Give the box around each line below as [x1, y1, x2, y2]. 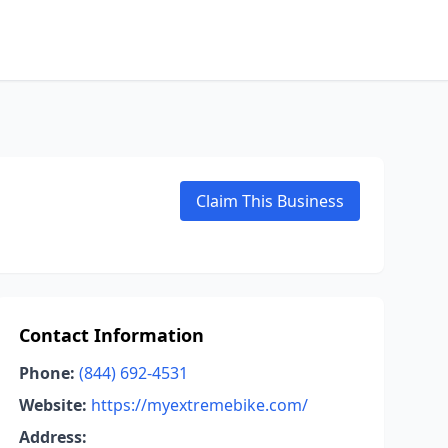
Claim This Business [196, 190, 344, 212]
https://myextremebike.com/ [90, 394, 308, 416]
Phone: [18, 362, 75, 384]
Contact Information [18, 323, 204, 347]
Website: [18, 394, 87, 416]
